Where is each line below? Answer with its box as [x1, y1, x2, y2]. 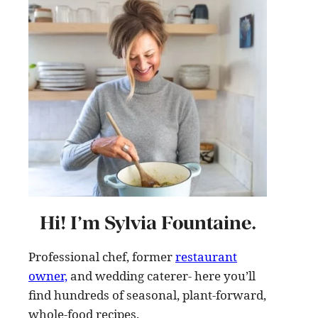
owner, [28, 268, 67, 285]
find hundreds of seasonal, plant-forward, [28, 287, 266, 304]
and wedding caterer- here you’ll [67, 268, 256, 285]
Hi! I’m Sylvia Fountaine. [39, 212, 256, 234]
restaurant [175, 248, 237, 265]
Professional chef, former [28, 248, 175, 265]
